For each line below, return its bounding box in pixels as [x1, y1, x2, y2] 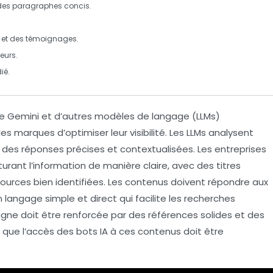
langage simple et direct [5, 191, 117, 205]
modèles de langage [94, 109, 190, 122]
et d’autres [39, 109, 94, 122]
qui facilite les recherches [117, 191, 235, 205]
